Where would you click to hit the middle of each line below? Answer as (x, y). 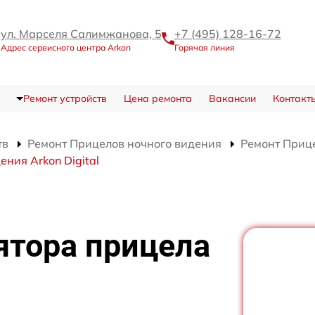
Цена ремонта (157, 98)
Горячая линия (204, 47)
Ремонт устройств (65, 98)
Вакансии (232, 98)
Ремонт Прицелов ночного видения (124, 143)
